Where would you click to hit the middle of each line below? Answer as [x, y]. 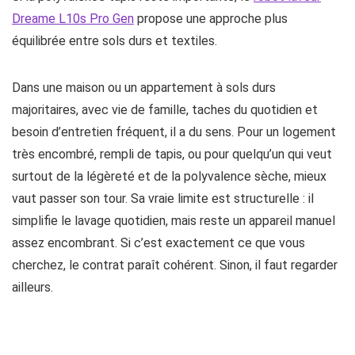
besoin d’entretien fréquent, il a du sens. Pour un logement [174, 132]
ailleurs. [32, 287]
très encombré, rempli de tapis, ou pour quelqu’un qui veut [172, 154]
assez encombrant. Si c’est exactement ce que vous [158, 243]
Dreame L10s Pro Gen [73, 19]
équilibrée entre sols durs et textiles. [115, 41]
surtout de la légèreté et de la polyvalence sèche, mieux [169, 176]
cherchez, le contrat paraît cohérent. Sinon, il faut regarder [175, 265]
